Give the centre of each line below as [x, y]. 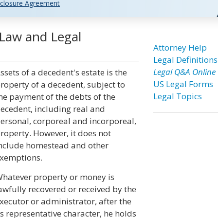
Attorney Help [180, 47]
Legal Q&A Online [184, 72]
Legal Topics [177, 96]
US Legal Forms [183, 84]
